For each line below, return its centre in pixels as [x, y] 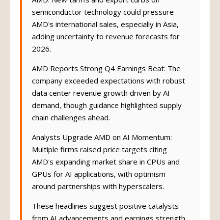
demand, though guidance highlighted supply [107, 110]
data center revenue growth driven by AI [101, 98]
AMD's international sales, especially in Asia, [105, 29]
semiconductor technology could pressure [103, 17]
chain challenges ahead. [71, 122]
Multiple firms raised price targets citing [99, 154]
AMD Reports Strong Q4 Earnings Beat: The [106, 73]
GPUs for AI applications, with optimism [99, 179]
